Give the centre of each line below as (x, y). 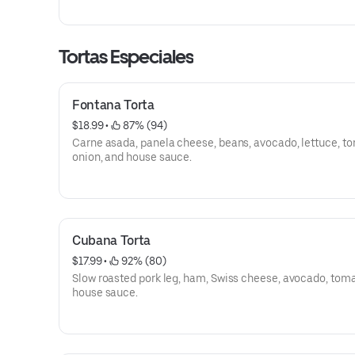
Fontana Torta (113, 105)
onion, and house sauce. (132, 157)
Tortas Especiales (126, 57)
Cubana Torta (112, 240)
